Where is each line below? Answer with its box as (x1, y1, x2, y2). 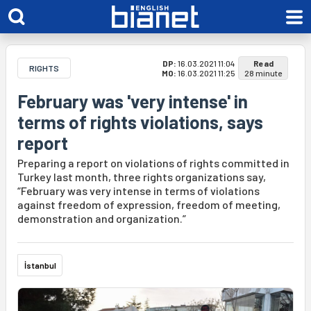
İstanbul (24, 260, 56, 270)
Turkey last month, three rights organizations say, (17, 170, 266, 183)
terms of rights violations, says (17, 111, 263, 133)
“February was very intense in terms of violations (17, 184, 260, 197)
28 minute (244, 68, 282, 78)
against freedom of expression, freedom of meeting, (17, 198, 280, 211)
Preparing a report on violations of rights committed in (17, 156, 289, 169)
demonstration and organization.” (17, 212, 186, 225)
